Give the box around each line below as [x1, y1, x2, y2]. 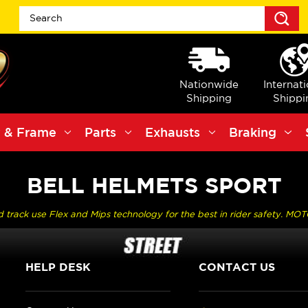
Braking [228, 125, 276, 140]
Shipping [186, 91, 232, 104]
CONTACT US [199, 260, 276, 273]
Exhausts [145, 125, 201, 140]
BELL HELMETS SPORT [26, 173, 282, 198]
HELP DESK [25, 260, 91, 273]
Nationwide [179, 78, 239, 90]
